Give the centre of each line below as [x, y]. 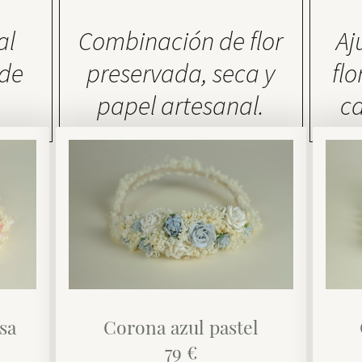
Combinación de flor [181, 42]
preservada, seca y [181, 74]
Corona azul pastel [181, 326]
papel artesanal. [181, 106]
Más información [237, 177]
